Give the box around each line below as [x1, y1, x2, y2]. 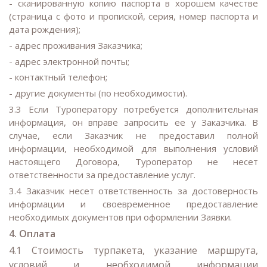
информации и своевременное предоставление [9, 197, 258, 210]
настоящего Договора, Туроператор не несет [9, 155, 258, 167]
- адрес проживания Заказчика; [9, 39, 142, 51]
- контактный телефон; [9, 71, 107, 83]
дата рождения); [9, 23, 80, 35]
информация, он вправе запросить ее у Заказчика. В [9, 116, 258, 128]
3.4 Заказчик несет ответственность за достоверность [9, 184, 258, 197]
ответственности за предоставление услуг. [9, 168, 195, 181]
